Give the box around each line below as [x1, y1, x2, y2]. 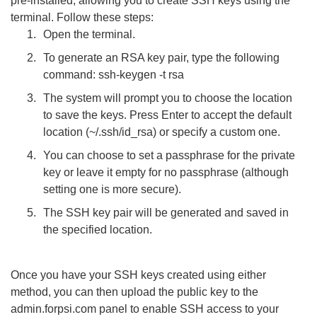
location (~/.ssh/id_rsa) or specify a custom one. [43, 126, 281, 139]
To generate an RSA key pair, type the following [43, 52, 280, 64]
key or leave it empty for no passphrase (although [43, 166, 289, 178]
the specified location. [43, 223, 153, 236]
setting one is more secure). [43, 183, 182, 195]
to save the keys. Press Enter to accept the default [43, 109, 292, 122]
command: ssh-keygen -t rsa [43, 69, 185, 81]
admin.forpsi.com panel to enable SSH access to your [11, 302, 279, 315]
